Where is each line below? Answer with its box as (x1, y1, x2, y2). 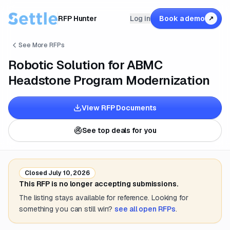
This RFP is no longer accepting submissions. (19, 179, 178, 188)
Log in (129, 14, 151, 23)
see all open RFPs (114, 204, 176, 214)
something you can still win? (19, 204, 113, 214)
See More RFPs (18, 41, 65, 49)
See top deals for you (82, 126, 157, 135)
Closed (25, 169, 47, 177)
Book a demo (159, 14, 205, 23)
